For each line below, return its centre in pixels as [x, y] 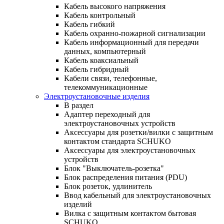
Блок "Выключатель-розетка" [114, 168]
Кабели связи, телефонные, [110, 78]
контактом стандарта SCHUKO [117, 141]
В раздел [79, 105]
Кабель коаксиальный [101, 60]
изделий [78, 204]
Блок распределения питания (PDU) [125, 177]
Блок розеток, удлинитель [108, 186]
